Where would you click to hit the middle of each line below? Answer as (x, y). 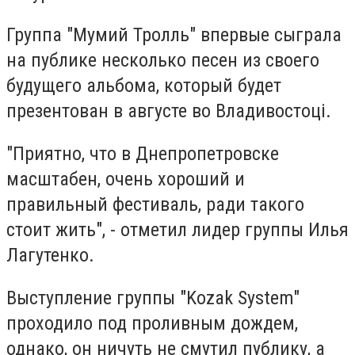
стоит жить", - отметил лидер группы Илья (177, 229)
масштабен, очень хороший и (126, 179)
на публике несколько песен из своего (163, 61)
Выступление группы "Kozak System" (153, 298)
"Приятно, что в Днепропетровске (143, 153)
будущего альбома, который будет (144, 86)
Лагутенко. (50, 255)
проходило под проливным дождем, (152, 323)
